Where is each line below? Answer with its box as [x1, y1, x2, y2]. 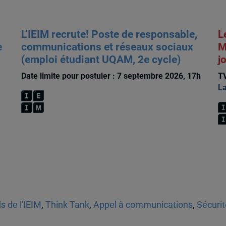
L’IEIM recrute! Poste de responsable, [21, 28, 197, 41]
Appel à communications [93, 199, 193, 210]
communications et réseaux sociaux [21, 41, 193, 53]
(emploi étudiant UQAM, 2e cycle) [21, 53, 181, 66]
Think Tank [45, 199, 89, 210]
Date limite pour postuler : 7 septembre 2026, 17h [21, 71, 201, 81]
